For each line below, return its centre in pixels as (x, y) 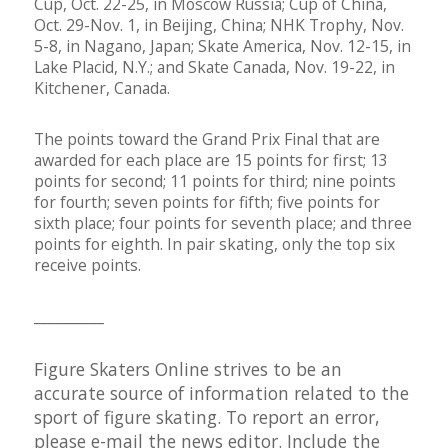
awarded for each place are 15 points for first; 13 (211, 160)
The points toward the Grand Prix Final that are (207, 139)
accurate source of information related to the (221, 393)
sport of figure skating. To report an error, (207, 417)
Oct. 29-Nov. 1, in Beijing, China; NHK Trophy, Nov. (219, 25)
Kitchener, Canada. (102, 88)
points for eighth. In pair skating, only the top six (214, 244)
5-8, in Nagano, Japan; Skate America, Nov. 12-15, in (222, 46)
